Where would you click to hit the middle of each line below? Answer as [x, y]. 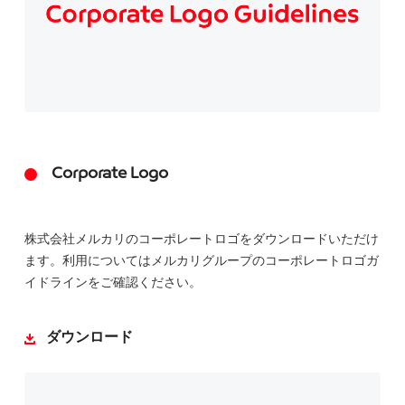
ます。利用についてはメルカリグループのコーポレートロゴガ [202, 261]
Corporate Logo [110, 174]
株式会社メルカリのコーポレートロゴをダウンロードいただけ [202, 239]
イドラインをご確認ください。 [113, 283]
